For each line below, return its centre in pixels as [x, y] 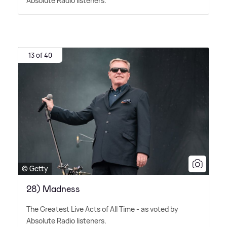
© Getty [35, 169]
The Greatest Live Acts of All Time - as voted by [102, 209]
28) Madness [53, 189]
